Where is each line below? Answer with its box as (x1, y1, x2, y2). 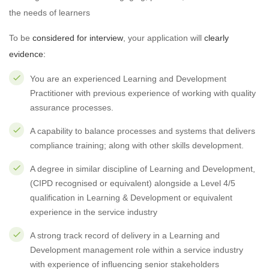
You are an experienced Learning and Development (30, 74, 226, 83)
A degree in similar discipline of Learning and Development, (30, 164, 255, 174)
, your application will (123, 33, 204, 43)
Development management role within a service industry (30, 245, 243, 255)
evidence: (9, 49, 46, 59)
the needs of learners (9, 8, 90, 17)
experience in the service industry (30, 207, 157, 217)
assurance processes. (30, 103, 113, 112)
